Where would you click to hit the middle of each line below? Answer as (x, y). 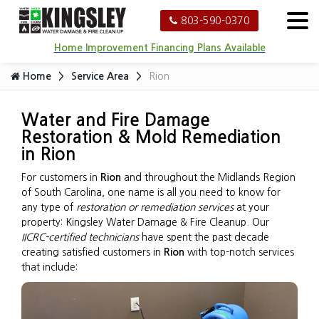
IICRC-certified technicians (80, 237)
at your (251, 207)
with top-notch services (239, 252)
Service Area (100, 76)
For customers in (61, 177)
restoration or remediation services (155, 207)
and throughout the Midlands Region (208, 177)
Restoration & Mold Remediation (151, 137)
